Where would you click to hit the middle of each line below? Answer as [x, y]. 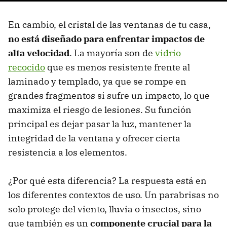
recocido [27, 67]
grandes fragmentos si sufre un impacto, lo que [109, 96]
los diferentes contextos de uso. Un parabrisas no [113, 195]
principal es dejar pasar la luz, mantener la [100, 124]
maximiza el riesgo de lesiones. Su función [100, 110]
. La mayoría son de [112, 53]
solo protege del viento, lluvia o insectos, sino [105, 209]
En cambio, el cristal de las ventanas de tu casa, [109, 25]
